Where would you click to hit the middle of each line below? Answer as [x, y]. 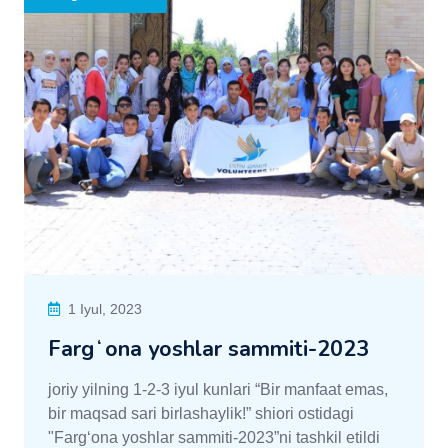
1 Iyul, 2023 [105, 309]
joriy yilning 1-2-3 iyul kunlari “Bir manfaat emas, [218, 389]
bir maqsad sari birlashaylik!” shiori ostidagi [201, 413]
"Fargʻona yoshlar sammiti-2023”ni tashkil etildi [214, 437]
